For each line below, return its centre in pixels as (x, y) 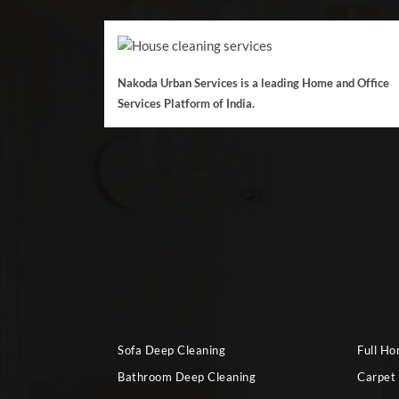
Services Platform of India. (186, 104)
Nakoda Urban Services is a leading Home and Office (253, 83)
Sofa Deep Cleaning (171, 350)
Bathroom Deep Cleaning (187, 376)
